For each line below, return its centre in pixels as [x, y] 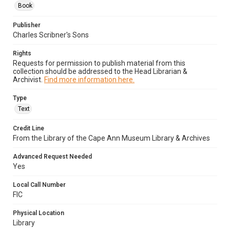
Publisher [27, 25]
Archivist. [28, 80]
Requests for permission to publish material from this [99, 63]
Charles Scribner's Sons [51, 35]
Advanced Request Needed [52, 157]
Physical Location [39, 213]
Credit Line [28, 128]
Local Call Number [39, 185]
